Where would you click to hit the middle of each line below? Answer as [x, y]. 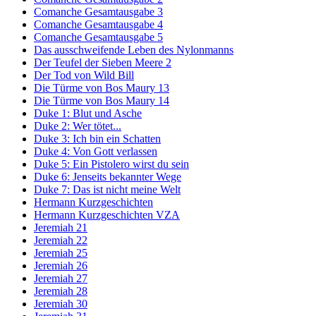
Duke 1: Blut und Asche [88, 114]
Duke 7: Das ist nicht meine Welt [107, 190]
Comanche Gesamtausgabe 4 [98, 25]
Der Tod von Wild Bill [84, 75]
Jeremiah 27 [61, 279]
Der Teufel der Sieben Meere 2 [103, 63]
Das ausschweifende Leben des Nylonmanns [134, 50]
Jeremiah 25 [61, 253]
